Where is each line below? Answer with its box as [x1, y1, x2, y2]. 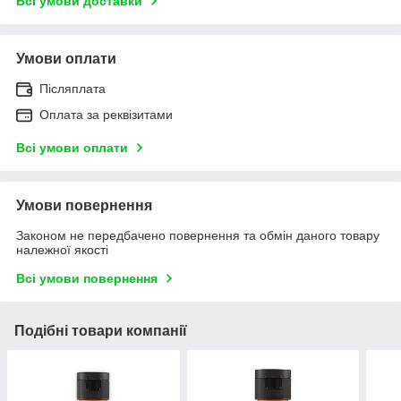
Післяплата [39, 81, 106, 96]
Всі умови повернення [16, 270, 158, 286]
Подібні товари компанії [14, 322, 187, 338]
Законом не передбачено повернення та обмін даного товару [16, 227, 380, 243]
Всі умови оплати [16, 140, 128, 155]
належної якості [16, 242, 108, 257]
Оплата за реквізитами [39, 107, 173, 122]
